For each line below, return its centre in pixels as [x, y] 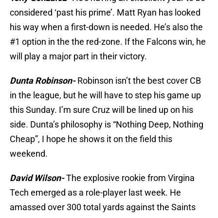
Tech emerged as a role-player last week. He [95, 193]
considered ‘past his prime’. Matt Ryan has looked [105, 13]
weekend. [29, 154]
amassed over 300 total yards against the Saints [103, 207]
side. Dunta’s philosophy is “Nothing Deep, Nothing [107, 125]
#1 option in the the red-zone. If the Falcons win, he [108, 42]
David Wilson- [37, 178]
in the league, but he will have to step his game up [105, 95]
